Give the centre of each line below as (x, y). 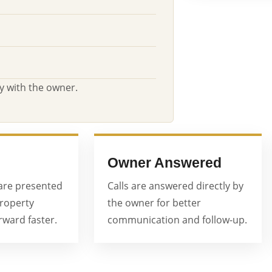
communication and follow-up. (177, 220)
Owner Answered (165, 163)
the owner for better (154, 203)
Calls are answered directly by (175, 186)
